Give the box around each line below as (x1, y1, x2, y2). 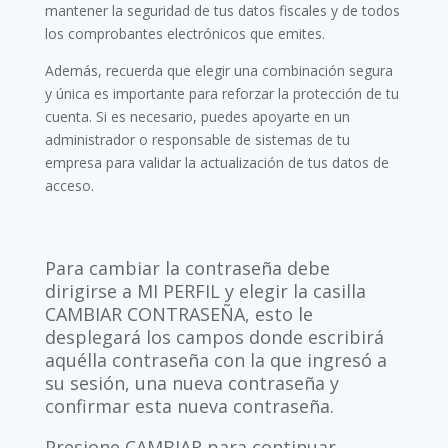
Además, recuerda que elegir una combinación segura (44, 61, 393, 80)
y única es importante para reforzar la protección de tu (44, 84, 399, 103)
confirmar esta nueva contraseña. (44, 394, 334, 418)
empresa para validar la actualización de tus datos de (44, 153, 389, 172)
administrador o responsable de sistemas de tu (44, 130, 350, 149)
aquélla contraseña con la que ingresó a (44, 348, 387, 372)
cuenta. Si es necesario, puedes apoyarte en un (44, 107, 350, 126)
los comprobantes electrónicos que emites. (44, 24, 325, 43)
